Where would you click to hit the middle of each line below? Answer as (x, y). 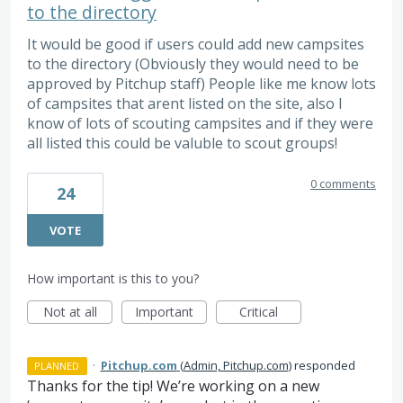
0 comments (343, 183)
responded (323, 365)
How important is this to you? (113, 278)
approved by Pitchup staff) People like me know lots (201, 83)
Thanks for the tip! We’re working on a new (173, 385)
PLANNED (57, 365)
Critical (259, 311)
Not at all (70, 311)
